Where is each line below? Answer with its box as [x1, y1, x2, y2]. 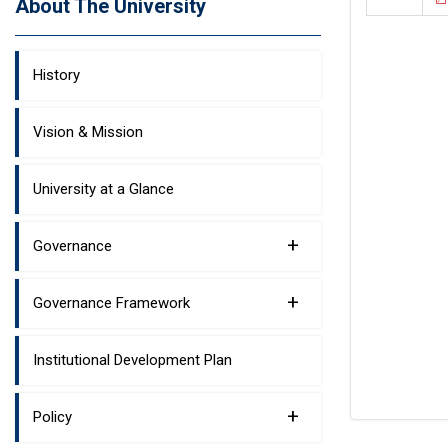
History [33, 66, 80, 84]
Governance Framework [33, 294, 190, 312]
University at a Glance [33, 180, 174, 198]
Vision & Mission [33, 123, 143, 141]
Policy [33, 408, 72, 426]
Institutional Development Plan [33, 351, 232, 369]
